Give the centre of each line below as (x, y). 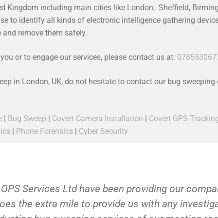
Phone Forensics (45, 131)
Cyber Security (103, 131)
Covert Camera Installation (98, 118)
